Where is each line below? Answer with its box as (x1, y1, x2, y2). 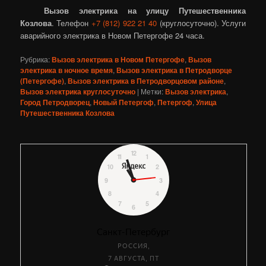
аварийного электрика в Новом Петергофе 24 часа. (20, 30, 205, 42)
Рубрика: (20, 54, 50, 65)
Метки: (141, 86, 164, 97)
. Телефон (52, 17, 91, 29)
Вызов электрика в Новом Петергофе (52, 54, 185, 65)
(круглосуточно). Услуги (157, 17, 246, 29)
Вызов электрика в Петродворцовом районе (68, 75, 224, 87)
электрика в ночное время (20, 65, 113, 76)
